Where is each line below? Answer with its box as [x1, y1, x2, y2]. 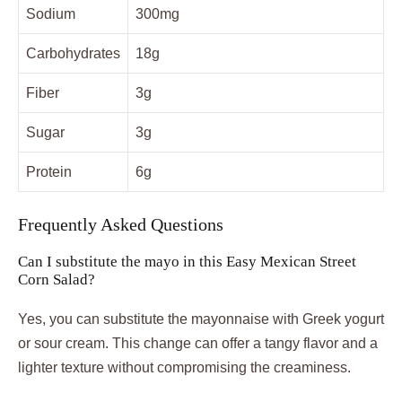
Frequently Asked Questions [18, 214, 223, 235]
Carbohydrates [26, 46, 120, 62]
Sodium [26, 6, 75, 22]
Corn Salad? [18, 271, 95, 289]
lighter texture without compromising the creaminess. [18, 360, 351, 376]
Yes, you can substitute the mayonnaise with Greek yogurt [18, 311, 384, 328]
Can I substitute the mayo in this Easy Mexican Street [18, 253, 356, 271]
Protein [26, 164, 72, 180]
